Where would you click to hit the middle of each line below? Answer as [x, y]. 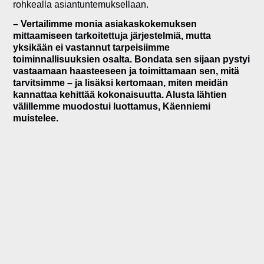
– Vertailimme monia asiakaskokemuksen [105, 24]
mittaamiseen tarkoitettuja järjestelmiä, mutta [112, 36]
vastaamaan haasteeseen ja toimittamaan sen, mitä [126, 71]
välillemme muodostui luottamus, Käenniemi [112, 107]
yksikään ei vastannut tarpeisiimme [92, 48]
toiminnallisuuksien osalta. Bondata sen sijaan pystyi [132, 60]
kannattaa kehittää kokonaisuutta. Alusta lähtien [120, 95]
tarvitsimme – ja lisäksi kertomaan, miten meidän [121, 83]
